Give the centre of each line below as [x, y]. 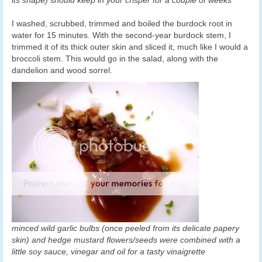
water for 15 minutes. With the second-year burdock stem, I [121, 35]
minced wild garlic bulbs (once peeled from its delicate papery [125, 228]
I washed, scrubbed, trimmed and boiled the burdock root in [122, 24]
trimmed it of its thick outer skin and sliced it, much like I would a [130, 47]
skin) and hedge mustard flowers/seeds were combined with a [126, 240]
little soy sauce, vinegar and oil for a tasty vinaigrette [108, 252]
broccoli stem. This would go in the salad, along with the [115, 59]
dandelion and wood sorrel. [62, 70]
